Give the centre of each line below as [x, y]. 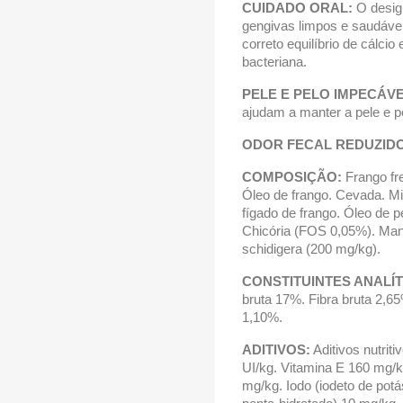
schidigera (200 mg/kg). [311, 249]
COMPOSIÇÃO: [292, 177]
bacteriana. [274, 62]
